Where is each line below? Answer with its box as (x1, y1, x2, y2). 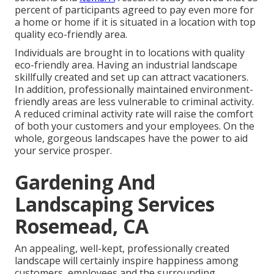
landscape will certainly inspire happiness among (15, 254, 239, 268)
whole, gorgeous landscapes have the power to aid (15, 131, 248, 146)
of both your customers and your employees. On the (15, 119, 254, 133)
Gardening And (15, 169, 155, 196)
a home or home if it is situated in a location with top (15, 15, 256, 29)
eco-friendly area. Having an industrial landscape (15, 58, 237, 72)
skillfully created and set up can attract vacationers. (15, 70, 248, 84)
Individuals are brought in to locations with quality (15, 46, 245, 60)
